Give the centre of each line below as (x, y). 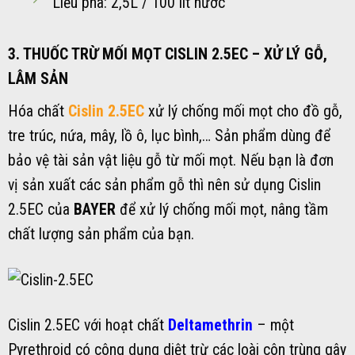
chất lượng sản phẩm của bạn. (101, 234)
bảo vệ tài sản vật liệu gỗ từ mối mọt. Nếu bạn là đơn (171, 160)
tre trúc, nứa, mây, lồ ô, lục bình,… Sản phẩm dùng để (169, 136)
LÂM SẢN (38, 78)
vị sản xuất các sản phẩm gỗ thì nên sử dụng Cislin (164, 185)
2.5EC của (41, 209)
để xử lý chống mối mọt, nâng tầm (222, 209)
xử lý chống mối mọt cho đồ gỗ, (243, 111)
